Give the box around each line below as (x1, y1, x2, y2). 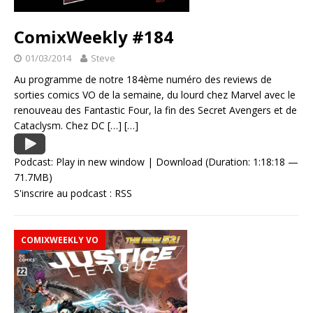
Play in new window (56, 155, 145, 169)
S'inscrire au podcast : (14, 187, 115, 201)
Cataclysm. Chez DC (14, 119, 108, 133)
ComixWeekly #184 (14, 25, 173, 49)
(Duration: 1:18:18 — (203, 155, 298, 169)
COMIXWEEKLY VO (21, 234, 99, 247)
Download (156, 155, 203, 169)
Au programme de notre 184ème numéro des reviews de (14, 73, 272, 87)
